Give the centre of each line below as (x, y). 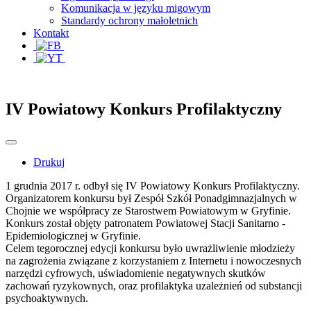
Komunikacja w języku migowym (136, 8)
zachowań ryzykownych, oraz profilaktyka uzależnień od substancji (154, 285)
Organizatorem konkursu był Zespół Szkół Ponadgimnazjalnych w (151, 198)
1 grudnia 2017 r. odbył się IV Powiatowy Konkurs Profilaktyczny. (153, 185)
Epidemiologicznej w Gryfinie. (73, 235)
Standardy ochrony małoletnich (129, 20)
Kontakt (51, 33)
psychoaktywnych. (47, 298)
